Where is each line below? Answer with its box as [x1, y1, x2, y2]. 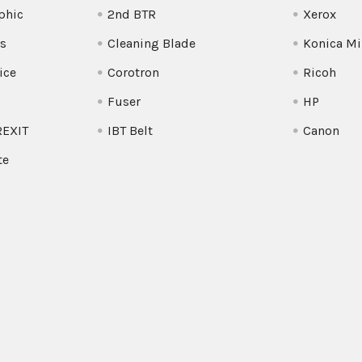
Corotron [107, 65, 160, 80]
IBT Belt [107, 123, 154, 138]
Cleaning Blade [107, 36, 196, 51]
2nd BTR [107, 6, 157, 22]
